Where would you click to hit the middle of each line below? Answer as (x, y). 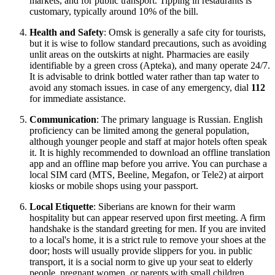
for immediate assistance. (78, 98)
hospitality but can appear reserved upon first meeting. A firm (147, 217)
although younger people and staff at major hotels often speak (148, 141)
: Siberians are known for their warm (164, 206)
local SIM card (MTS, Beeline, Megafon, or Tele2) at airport (146, 174)
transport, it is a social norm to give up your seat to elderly (141, 261)
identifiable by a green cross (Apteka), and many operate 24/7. (150, 65)
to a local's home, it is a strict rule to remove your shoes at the (148, 239)
